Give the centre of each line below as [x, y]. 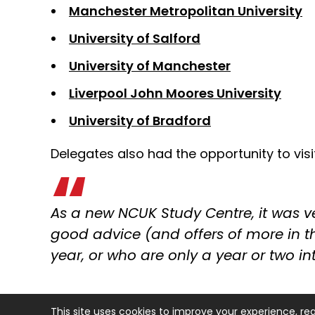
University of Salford [135, 39]
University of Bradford [140, 121]
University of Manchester [150, 66]
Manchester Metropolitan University [186, 11]
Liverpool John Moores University [175, 94]
